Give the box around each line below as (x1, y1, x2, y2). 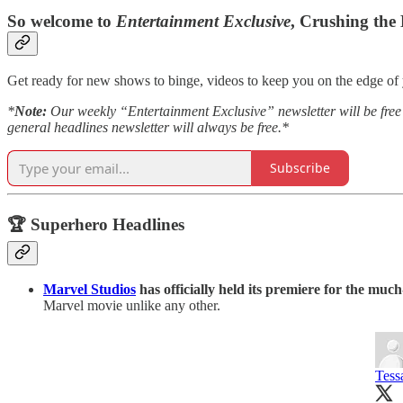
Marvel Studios (43, 282, 136, 298)
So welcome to (7, 12, 116, 31)
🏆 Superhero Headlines (7, 214, 184, 234)
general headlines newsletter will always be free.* (7, 119, 289, 135)
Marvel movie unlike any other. (43, 298, 220, 314)
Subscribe (270, 159, 330, 177)
